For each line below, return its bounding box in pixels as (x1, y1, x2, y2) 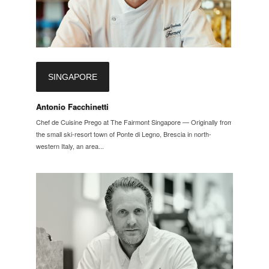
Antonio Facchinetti (36, 100, 109, 112)
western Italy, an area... (36, 141, 104, 151)
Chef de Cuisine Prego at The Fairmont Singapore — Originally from (36, 116, 233, 127)
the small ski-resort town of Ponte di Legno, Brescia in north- (36, 128, 211, 139)
